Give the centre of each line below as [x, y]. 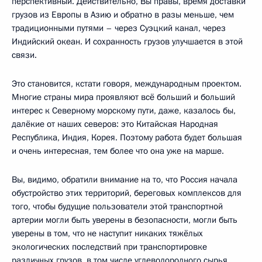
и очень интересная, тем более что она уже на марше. [118, 151]
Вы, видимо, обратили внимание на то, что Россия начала [125, 179]
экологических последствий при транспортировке [109, 247]
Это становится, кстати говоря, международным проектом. [127, 83]
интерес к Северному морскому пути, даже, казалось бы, [124, 110]
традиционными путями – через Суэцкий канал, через [119, 28]
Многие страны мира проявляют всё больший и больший [123, 97]
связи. [24, 55]
